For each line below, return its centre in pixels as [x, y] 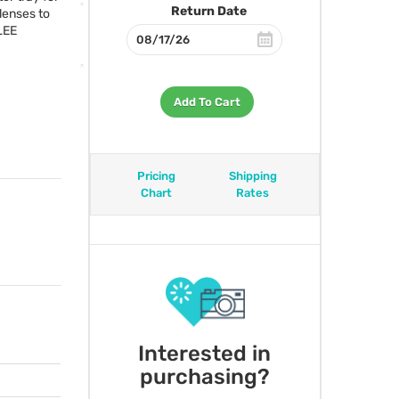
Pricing [157, 176]
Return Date [209, 11]
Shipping [252, 176]
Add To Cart [207, 102]
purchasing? [204, 376]
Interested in [205, 353]
